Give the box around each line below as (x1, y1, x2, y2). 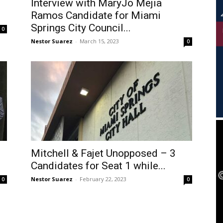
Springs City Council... (31, 22, 131, 34)
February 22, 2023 (80, 175, 126, 183)
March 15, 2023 (80, 37, 119, 45)
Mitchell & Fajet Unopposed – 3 (31, 147, 176, 160)
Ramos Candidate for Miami (31, 9, 161, 22)
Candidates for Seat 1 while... (31, 160, 166, 172)
